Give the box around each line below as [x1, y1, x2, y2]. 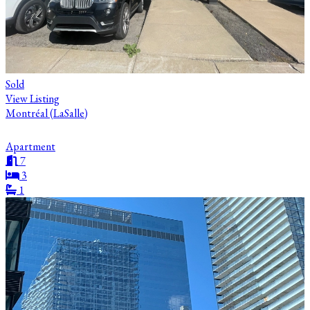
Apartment [6, 139, 55, 154]
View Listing [6, 91, 60, 106]
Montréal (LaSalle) [6, 106, 88, 120]
